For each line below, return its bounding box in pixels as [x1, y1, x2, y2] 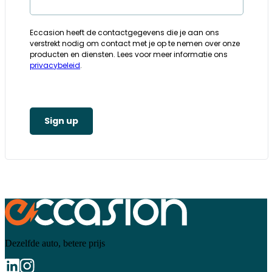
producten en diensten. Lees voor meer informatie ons [30, 49, 228, 59]
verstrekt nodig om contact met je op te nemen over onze [30, 38, 240, 49]
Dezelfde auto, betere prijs [5, 237, 105, 248]
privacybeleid [30, 59, 80, 70]
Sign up [44, 114, 78, 127]
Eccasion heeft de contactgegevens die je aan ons [30, 27, 219, 38]
